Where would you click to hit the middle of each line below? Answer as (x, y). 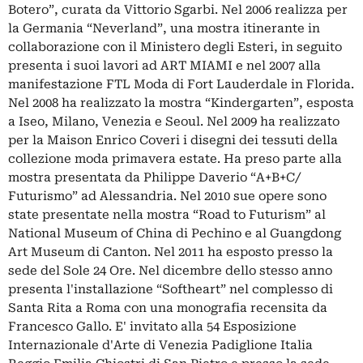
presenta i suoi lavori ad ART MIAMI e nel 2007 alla (164, 65)
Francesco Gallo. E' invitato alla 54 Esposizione (152, 326)
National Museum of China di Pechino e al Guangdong (175, 233)
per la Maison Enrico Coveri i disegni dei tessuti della (173, 140)
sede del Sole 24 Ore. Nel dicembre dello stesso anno (170, 270)
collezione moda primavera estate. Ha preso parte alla (175, 158)
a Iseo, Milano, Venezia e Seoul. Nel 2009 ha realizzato (174, 121)
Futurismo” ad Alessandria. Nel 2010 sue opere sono (167, 196)
